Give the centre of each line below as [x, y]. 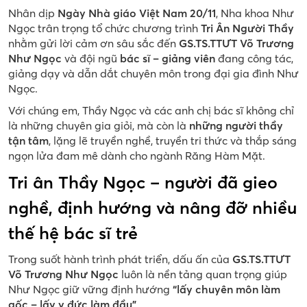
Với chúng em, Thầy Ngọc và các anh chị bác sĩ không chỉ [151, 110]
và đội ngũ [91, 58]
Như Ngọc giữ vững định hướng [90, 289]
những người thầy [236, 125]
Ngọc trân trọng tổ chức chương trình [105, 28]
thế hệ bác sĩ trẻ [73, 233]
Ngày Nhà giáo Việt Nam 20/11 [137, 13]
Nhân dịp [33, 13]
